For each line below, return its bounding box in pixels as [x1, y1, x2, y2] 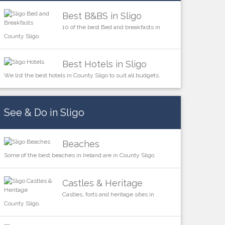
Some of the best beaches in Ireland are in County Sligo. [4, 151, 156, 159]
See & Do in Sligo [4, 106, 84, 119]
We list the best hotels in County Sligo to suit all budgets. [4, 71, 160, 79]
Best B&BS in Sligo [62, 10, 142, 21]
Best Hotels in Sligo [62, 58, 147, 69]
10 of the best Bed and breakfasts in [62, 23, 160, 31]
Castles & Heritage [62, 177, 143, 188]
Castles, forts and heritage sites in [62, 190, 154, 198]
